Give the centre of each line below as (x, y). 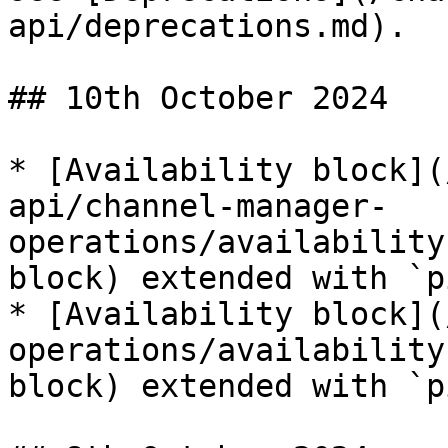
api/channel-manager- (198, 206)
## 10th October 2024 (198, 98)
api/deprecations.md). (207, 26)
